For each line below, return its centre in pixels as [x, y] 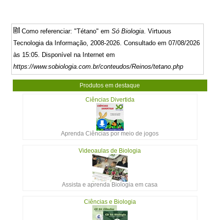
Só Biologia [128, 31]
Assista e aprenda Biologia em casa [110, 184]
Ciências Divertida [110, 99]
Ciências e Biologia [110, 202]
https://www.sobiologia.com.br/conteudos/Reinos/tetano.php [98, 66]
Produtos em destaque [110, 85]
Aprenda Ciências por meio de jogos [110, 133]
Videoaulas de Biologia [110, 151]
